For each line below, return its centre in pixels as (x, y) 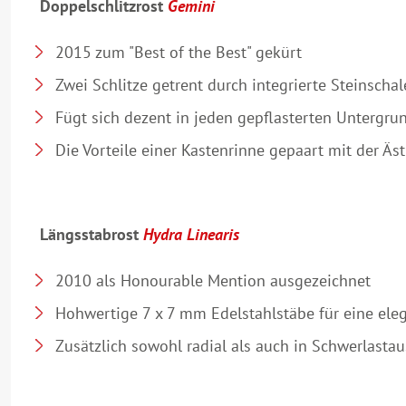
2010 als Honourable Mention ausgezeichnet (213, 280)
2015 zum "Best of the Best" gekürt (179, 52)
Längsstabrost (92, 234)
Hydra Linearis (191, 234)
